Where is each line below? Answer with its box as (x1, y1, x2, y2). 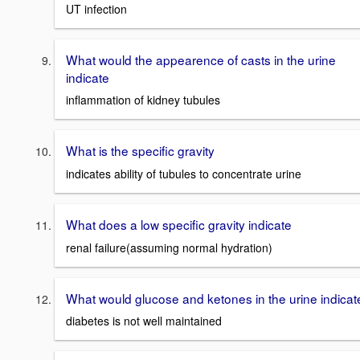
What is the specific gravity (66, 141, 215, 160)
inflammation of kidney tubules (66, 92, 220, 108)
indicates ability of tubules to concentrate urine (66, 165, 301, 182)
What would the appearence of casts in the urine (66, 50, 336, 68)
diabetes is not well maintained (66, 313, 222, 329)
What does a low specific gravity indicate (66, 215, 292, 233)
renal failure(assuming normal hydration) (66, 239, 272, 256)
